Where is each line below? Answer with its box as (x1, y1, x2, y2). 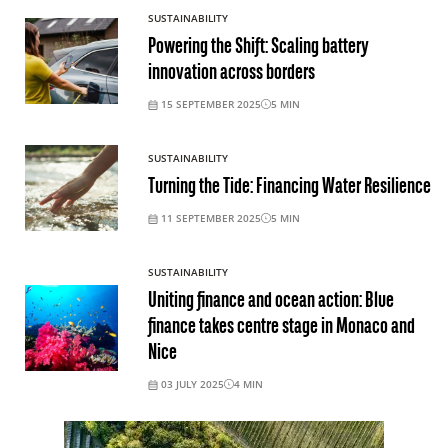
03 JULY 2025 (160, 376, 224, 391)
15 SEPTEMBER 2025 (160, 96, 261, 111)
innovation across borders (147, 61, 315, 85)
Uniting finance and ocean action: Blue (147, 289, 394, 313)
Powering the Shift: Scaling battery (147, 35, 369, 59)
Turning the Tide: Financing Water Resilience (147, 175, 431, 199)
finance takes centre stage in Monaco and (147, 315, 415, 339)
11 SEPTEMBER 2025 (160, 210, 261, 225)
